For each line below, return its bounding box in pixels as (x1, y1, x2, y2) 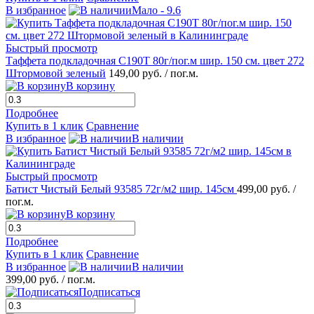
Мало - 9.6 (132, 4, 181, 17)
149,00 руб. (109, 67, 165, 80)
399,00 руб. (6, 273, 59, 286)
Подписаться (78, 286, 140, 299)
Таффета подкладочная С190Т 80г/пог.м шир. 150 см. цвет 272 (6, 55, 304, 67)
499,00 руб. (237, 183, 293, 196)
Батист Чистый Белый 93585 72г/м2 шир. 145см (6, 183, 237, 196)
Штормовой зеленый (6, 67, 106, 80)
